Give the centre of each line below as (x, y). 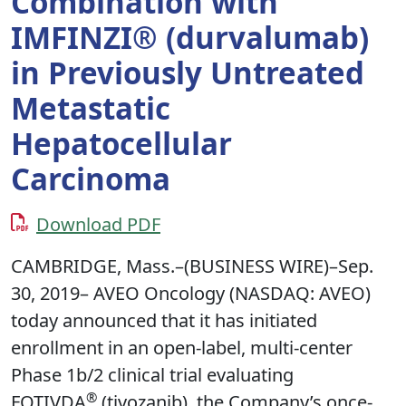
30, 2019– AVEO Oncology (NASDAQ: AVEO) (191, 294)
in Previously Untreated (188, 73)
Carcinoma (91, 179)
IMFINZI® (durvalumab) (190, 38)
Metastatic (91, 109)
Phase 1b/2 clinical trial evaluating (152, 375)
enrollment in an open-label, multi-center (182, 348)
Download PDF (98, 225)
